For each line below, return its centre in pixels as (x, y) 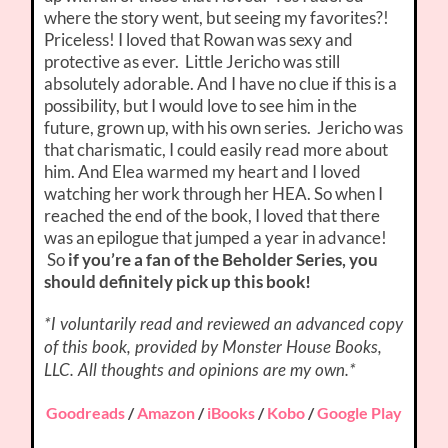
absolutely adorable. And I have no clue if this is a (221, 83)
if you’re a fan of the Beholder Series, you (223, 259)
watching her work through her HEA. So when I (214, 193)
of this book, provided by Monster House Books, (213, 347)
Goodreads (85, 412)
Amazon (165, 412)
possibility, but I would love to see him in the (201, 105)
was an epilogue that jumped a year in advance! (216, 237)
